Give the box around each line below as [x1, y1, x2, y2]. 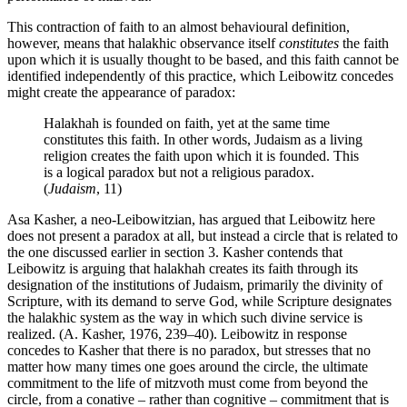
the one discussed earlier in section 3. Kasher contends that [7, 243, 342, 260]
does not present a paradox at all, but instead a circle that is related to [7, 227, 398, 243]
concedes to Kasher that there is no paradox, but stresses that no [7, 342, 371, 358]
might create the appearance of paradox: [7, 84, 235, 100]
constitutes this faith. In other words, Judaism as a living [44, 131, 362, 147]
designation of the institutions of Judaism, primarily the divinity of [7, 276, 382, 293]
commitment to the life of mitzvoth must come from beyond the [7, 374, 368, 391]
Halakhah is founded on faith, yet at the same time [44, 114, 330, 131]
